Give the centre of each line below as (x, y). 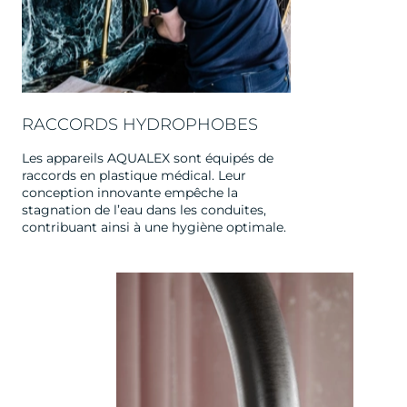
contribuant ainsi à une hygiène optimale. (154, 227)
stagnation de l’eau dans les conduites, (144, 209)
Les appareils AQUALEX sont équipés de (148, 158)
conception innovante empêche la (130, 192)
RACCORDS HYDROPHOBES (140, 124)
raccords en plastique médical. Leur (134, 175)
